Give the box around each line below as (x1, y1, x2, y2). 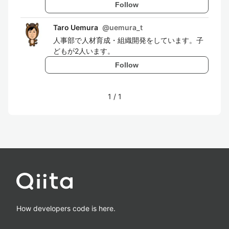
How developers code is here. (16, 204, 116, 213)
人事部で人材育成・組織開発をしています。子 (53, 36, 203, 44)
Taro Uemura (53, 23, 98, 32)
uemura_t (109, 23, 143, 32)
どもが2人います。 (53, 47, 114, 55)
